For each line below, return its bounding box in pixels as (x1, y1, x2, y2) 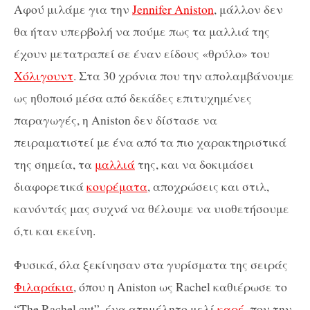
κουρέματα (86, 177, 147, 194)
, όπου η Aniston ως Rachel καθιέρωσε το (73, 278, 287, 295)
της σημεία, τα (14, 155, 95, 172)
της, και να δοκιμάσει (135, 155, 254, 172)
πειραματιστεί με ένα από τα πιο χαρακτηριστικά (14, 133, 286, 150)
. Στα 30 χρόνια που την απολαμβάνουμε (73, 66, 294, 84)
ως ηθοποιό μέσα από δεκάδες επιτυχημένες (14, 89, 252, 106)
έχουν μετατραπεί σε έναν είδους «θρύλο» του (14, 44, 270, 62)
